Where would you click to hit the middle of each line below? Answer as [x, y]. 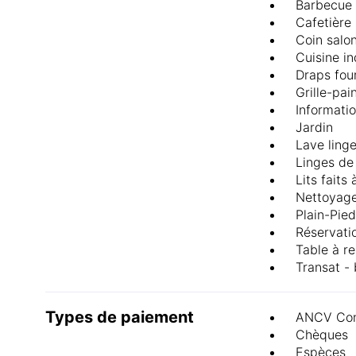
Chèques [322, 335]
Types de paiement [120, 317]
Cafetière [323, 23]
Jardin [314, 128]
